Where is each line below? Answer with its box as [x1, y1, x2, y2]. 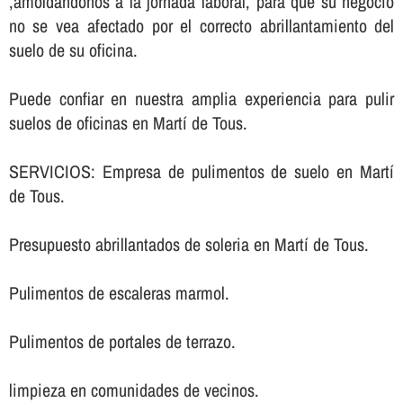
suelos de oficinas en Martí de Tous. [8, 111, 247, 136]
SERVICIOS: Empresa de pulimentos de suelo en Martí [8, 159, 395, 184]
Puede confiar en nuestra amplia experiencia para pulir [8, 86, 395, 112]
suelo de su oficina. [8, 38, 138, 63]
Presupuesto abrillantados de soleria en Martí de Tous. [8, 232, 369, 257]
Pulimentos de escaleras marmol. [8, 281, 229, 306]
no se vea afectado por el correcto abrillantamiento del [8, 13, 395, 39]
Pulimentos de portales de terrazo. [8, 329, 236, 354]
